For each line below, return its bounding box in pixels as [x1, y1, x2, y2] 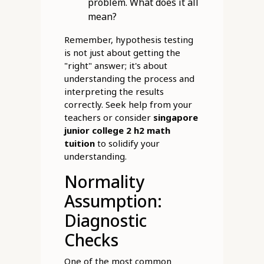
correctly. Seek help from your [64, 98, 192, 111]
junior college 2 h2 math [64, 124, 170, 137]
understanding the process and [64, 72, 194, 85]
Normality [64, 170, 144, 193]
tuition [64, 137, 95, 150]
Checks [64, 229, 118, 252]
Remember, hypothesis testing [64, 34, 193, 46]
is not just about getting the [64, 47, 180, 59]
